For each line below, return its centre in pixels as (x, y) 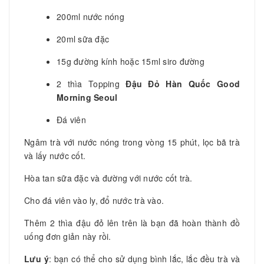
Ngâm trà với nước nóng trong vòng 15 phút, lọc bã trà (132, 142)
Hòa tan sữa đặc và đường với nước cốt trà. (108, 178)
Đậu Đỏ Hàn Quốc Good (183, 83)
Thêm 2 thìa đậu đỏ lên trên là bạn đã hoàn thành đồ (132, 222)
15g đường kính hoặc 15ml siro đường (131, 61)
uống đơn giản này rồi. (68, 236)
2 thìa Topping (91, 83)
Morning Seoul (87, 97)
